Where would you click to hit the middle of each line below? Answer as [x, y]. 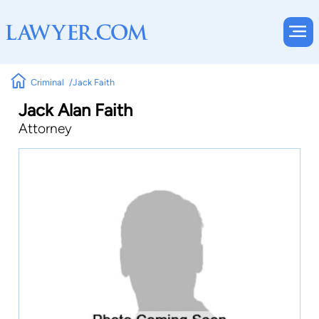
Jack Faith [93, 82]
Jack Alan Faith [75, 110]
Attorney [45, 129]
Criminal [48, 82]
